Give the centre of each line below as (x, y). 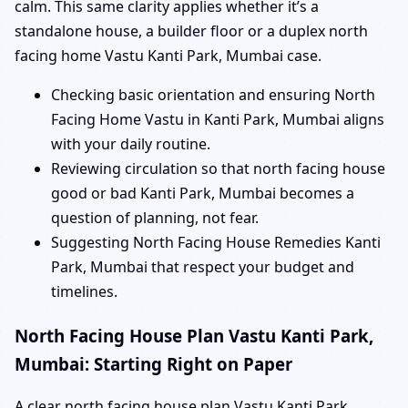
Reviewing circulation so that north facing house (218, 168)
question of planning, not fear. (155, 217)
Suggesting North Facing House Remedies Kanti (216, 242)
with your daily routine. (131, 143)
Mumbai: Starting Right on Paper (153, 363)
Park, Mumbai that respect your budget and (203, 266)
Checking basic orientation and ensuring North (213, 94)
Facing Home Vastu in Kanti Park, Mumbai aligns (218, 119)
